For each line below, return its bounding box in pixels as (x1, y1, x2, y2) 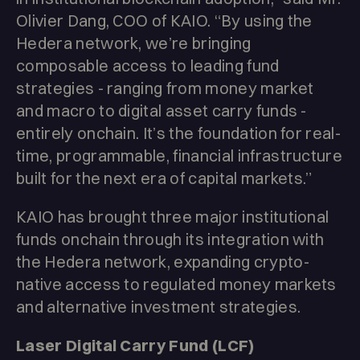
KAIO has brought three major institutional (16, 207, 329, 227)
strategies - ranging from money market (16, 78, 314, 99)
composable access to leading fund (16, 55, 280, 76)
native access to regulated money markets (16, 274, 337, 295)
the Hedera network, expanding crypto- (16, 252, 309, 272)
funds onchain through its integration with (16, 229, 325, 250)
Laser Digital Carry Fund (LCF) (16, 335, 255, 356)
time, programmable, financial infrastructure (16, 145, 343, 166)
